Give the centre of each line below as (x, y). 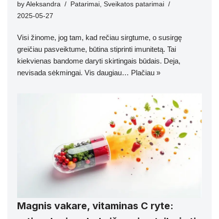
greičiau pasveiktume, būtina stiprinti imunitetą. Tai (97, 49)
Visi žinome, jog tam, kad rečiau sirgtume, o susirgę (99, 37)
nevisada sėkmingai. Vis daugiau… (74, 72)
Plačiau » (146, 72)
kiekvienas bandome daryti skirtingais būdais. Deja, (99, 61)
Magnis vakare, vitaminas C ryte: (95, 206)
